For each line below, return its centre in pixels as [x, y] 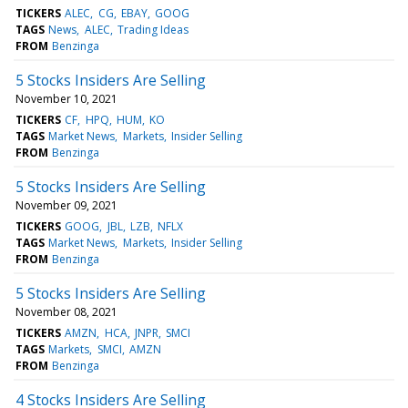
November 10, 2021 [66, 98]
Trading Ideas [153, 29]
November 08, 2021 [66, 311]
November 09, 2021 [66, 205]
